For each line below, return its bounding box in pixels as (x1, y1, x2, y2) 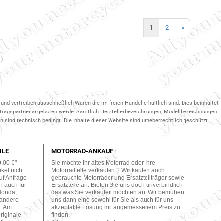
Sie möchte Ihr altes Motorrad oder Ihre (51, 159, 155, 166)
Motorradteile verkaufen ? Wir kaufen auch (51, 167, 165, 174)
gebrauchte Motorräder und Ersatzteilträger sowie (51, 174, 184, 181)
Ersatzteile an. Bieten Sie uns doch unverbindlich (51, 182, 183, 188)
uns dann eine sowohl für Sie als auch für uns (51, 196, 173, 203)
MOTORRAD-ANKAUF (51, 147, 113, 155)
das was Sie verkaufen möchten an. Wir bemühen (51, 189, 184, 196)
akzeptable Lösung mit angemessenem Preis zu (51, 204, 180, 211)
